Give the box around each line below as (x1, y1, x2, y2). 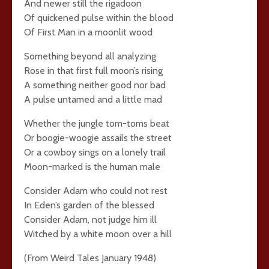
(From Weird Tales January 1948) (24, 252, 156, 264)
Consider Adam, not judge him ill (24, 214, 157, 225)
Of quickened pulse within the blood (24, 12, 174, 23)
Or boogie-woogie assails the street (24, 132, 172, 144)
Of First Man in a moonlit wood (24, 26, 153, 38)
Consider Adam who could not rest (24, 185, 168, 196)
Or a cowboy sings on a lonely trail (24, 147, 166, 158)
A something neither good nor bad (24, 79, 166, 91)
